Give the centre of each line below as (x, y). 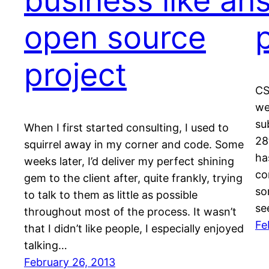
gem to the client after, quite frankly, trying (133, 178)
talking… (46, 245)
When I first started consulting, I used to (126, 127)
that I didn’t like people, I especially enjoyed (134, 228)
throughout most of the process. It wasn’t (130, 211)
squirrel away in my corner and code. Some (134, 144)
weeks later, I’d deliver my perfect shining (129, 161)
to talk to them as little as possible (111, 195)
